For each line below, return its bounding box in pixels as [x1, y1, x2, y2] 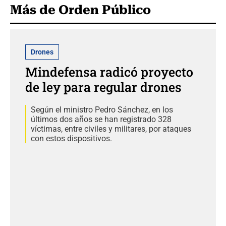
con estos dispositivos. [31, 133, 112, 143]
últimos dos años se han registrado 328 [31, 114, 172, 124]
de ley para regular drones [25, 78, 182, 95]
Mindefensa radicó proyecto [25, 63, 193, 80]
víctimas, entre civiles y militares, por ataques [31, 124, 191, 134]
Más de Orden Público [10, 2, 151, 17]
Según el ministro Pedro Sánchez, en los [31, 104, 173, 115]
